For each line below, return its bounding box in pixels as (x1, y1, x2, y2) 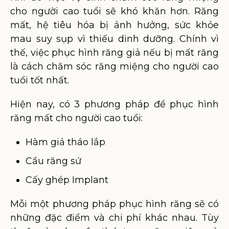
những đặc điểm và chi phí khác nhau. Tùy (10, 212, 219, 223)
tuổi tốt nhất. (10, 75, 69, 86)
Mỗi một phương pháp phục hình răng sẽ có (10, 198, 219, 210)
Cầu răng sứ (26, 155, 81, 167)
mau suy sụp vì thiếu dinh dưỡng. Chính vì (10, 33, 219, 44)
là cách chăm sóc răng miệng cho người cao (10, 61, 219, 72)
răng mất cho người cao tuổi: (10, 112, 143, 124)
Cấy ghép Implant (26, 174, 108, 186)
